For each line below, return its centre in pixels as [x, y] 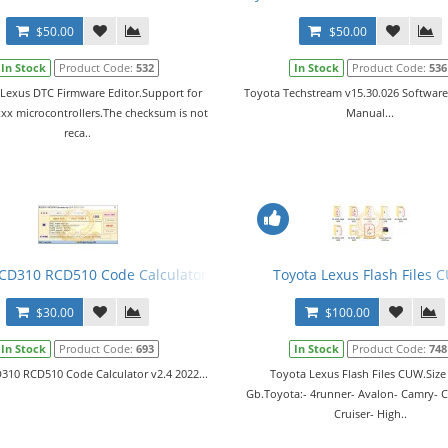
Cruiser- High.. [370, 413]
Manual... [370, 112]
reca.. [78, 132]
